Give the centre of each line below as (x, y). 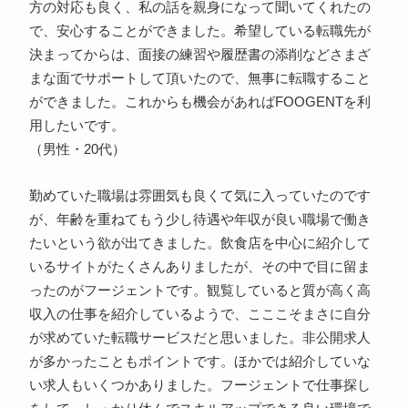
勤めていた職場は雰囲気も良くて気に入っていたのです (199, 196)
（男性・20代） (77, 150)
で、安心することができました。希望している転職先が (199, 31)
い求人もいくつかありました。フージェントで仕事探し (199, 386)
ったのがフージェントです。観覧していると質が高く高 (199, 291)
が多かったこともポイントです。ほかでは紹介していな (199, 362)
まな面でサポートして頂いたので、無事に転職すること (199, 79)
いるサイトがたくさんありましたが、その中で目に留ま (199, 267)
